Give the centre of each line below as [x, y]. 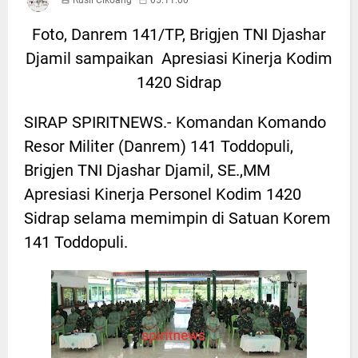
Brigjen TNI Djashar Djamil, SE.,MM [147, 170]
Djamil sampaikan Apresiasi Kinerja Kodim [179, 58]
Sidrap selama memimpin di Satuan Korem [177, 218]
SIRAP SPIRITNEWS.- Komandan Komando [175, 122]
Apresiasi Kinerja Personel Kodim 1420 [163, 194]
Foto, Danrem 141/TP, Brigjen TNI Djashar [179, 34]
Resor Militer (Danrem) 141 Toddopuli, [159, 146]
